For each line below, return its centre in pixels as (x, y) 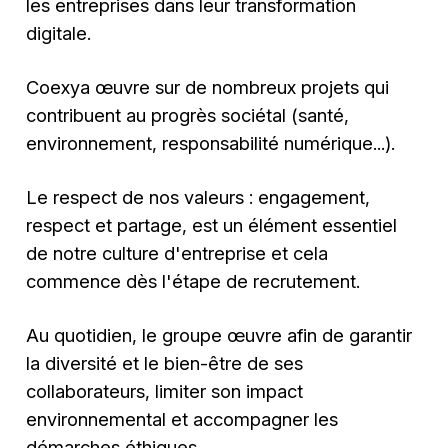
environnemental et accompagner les (182, 419)
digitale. (59, 32)
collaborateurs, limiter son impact (165, 391)
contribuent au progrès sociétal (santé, (188, 114)
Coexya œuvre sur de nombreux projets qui (208, 86)
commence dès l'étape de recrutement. (193, 281)
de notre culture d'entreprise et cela (177, 253)
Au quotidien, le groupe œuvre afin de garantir (219, 335)
